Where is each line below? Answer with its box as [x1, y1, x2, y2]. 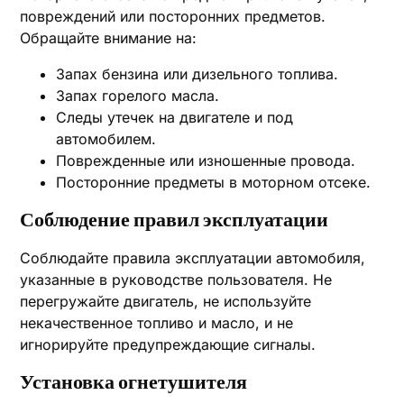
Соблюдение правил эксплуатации [20, 209, 329, 231]
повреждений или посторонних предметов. [20, 7, 326, 25]
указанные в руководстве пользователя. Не [20, 271, 333, 289]
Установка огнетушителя [20, 372, 248, 393]
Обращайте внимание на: [20, 29, 197, 47]
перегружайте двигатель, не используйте [20, 292, 312, 310]
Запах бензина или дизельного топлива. [56, 65, 339, 83]
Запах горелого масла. [56, 87, 220, 105]
